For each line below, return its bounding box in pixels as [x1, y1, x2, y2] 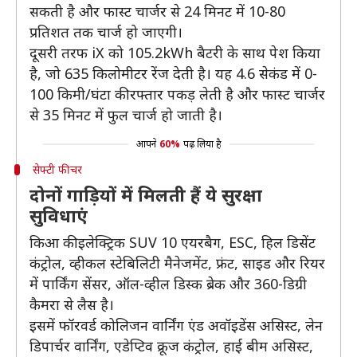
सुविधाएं [29, 203, 92, 227]
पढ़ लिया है [182, 137, 222, 151]
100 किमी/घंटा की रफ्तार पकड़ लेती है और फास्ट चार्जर [29, 84, 325, 104]
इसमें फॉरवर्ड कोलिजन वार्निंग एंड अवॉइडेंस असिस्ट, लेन [29, 316, 323, 335]
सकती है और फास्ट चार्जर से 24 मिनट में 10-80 [29, 2, 285, 21]
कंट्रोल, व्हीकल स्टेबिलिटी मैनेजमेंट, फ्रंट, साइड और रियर [29, 253, 325, 273]
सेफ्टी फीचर [32, 162, 85, 177]
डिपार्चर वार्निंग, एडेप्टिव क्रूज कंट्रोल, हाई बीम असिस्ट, [29, 336, 313, 355]
